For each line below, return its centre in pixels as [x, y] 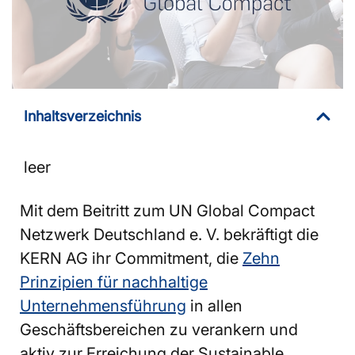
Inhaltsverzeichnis [82, 116]
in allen [214, 305]
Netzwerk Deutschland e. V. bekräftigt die [169, 234]
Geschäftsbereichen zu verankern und [159, 329]
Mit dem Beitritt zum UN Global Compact [167, 210]
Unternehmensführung [103, 305]
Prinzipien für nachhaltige [114, 282]
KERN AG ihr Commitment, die [131, 258]
